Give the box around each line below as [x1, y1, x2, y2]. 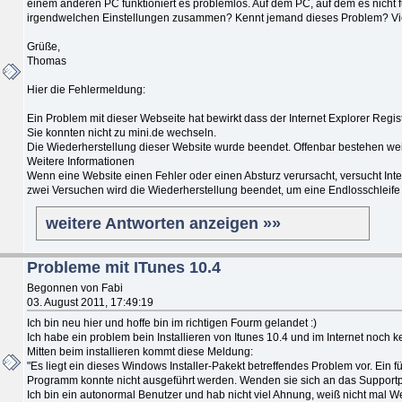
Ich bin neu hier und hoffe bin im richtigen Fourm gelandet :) [27, 316, 317, 329]
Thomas [27, 54, 66, 67]
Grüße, [27, 39, 60, 53]
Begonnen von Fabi [27, 281, 123, 294]
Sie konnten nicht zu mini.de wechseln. [27, 126, 216, 139]
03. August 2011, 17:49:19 [27, 295, 153, 309]
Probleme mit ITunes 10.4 [27, 258, 221, 276]
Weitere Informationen [27, 154, 135, 168]
